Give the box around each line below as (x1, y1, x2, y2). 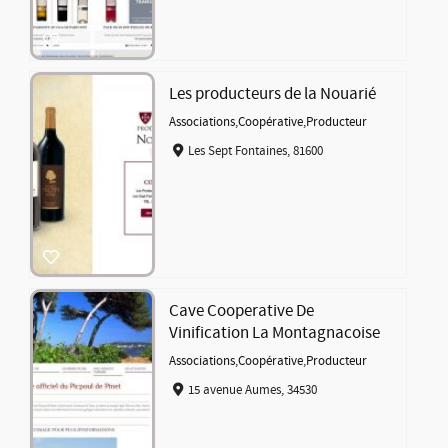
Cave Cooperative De (169, 300, 315, 323)
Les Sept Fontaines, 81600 (187, 142, 323, 159)
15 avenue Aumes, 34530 (187, 381, 317, 398)
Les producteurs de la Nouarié (169, 83, 377, 106)
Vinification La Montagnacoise (169, 322, 381, 345)
